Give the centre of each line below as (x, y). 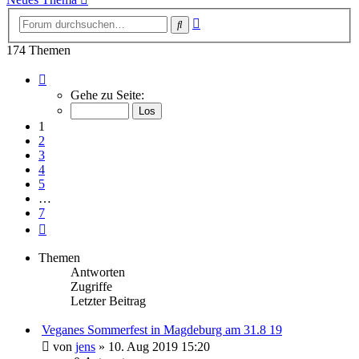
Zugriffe (91, 286)
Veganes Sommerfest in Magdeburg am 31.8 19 (162, 330)
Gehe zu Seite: (107, 95)
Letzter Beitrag (108, 301)
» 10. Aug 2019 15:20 (153, 347)
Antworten (98, 272)
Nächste (66, 226)
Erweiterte (226, 20)
